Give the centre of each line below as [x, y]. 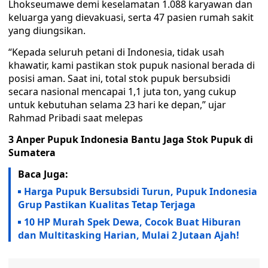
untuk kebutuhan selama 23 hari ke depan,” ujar [117, 105]
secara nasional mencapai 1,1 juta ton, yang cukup [122, 92]
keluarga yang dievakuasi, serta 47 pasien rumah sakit [131, 17]
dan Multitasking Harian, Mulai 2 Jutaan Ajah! [129, 235]
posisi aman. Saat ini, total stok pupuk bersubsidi [119, 78]
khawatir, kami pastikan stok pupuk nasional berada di [132, 65]
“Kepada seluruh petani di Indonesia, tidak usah [116, 52]
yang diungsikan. [47, 31]
